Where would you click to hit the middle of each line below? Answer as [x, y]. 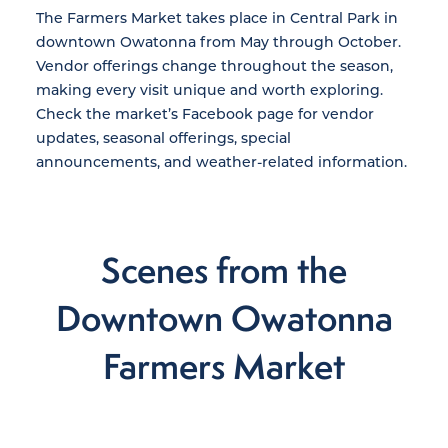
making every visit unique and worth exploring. [209, 90]
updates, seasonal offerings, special [163, 138]
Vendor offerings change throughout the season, [214, 66]
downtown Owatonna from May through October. [218, 42]
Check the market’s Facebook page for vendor [205, 114]
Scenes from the [224, 270]
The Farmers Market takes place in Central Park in [217, 18]
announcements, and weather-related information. [221, 162]
